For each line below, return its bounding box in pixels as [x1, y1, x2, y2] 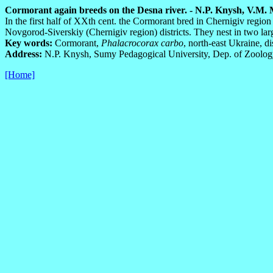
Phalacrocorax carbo [101, 38, 183, 48]
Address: [5, 49, 42, 59]
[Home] [5, 69, 35, 80]
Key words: [5, 38, 52, 48]
